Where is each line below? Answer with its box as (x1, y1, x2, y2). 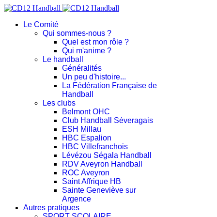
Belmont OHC (62, 108, 110, 116)
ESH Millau (62, 125, 101, 133)
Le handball (43, 55, 83, 63)
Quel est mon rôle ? (62, 38, 129, 46)
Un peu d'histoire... (62, 73, 126, 81)
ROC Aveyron (62, 169, 109, 177)
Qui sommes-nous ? (43, 29, 111, 37)
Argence (62, 195, 91, 203)
